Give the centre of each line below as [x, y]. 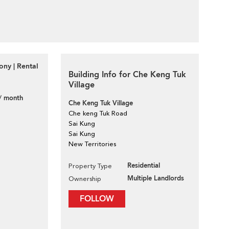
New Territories [92, 144]
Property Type [90, 166]
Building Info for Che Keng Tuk [127, 75]
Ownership [85, 179]
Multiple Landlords [156, 178]
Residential [144, 166]
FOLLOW [97, 199]
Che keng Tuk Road [98, 113]
